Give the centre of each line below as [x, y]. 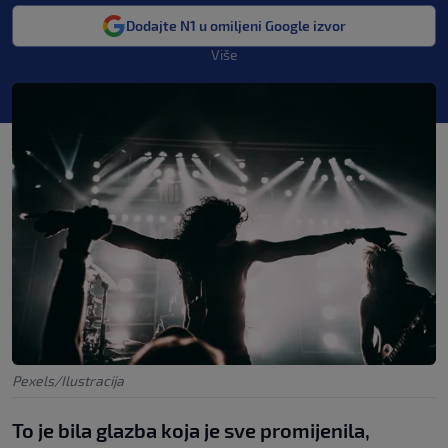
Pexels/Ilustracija [68, 381]
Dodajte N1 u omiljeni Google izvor [236, 25]
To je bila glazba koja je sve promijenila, [191, 430]
